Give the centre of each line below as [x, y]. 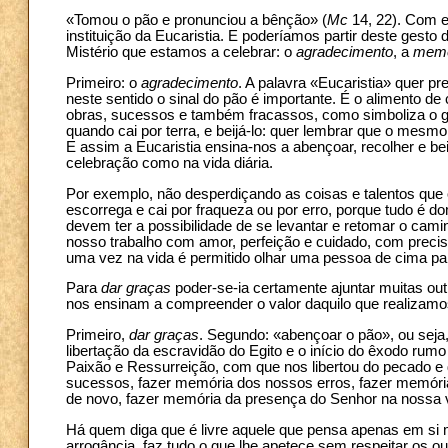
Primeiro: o [103, 82]
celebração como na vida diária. [169, 162]
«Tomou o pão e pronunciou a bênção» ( [196, 20]
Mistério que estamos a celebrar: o [181, 52]
